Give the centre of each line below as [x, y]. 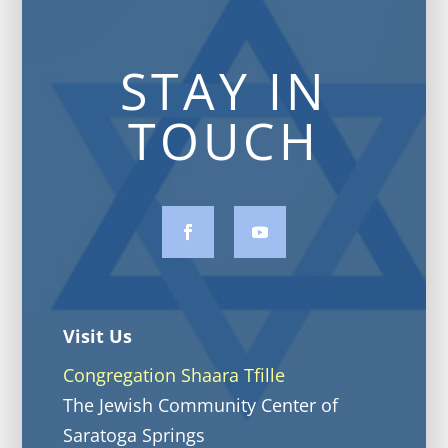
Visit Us [97, 335]
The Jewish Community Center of [200, 404]
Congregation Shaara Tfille [173, 374]
